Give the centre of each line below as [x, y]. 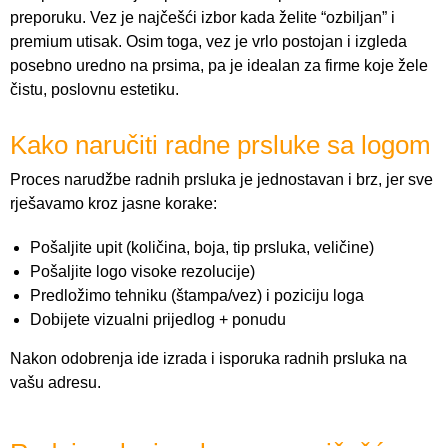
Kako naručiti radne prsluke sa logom [220, 145]
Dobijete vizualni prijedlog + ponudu [158, 320]
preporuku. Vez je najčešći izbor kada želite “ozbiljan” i [202, 18]
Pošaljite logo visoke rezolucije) [142, 272]
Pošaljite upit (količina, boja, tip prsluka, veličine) [202, 248]
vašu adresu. [55, 383]
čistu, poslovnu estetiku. [94, 90]
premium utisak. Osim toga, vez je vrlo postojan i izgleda [208, 42]
